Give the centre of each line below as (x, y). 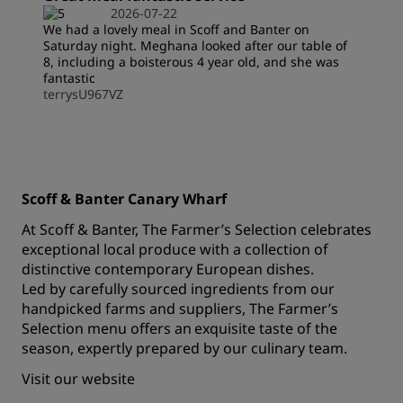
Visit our (52, 379)
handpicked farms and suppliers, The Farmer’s (180, 309)
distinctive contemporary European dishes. (170, 269)
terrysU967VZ (83, 94)
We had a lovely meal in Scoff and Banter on (176, 29)
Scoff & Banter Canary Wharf (124, 199)
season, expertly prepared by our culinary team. (190, 348)
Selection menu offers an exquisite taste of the (179, 328)
